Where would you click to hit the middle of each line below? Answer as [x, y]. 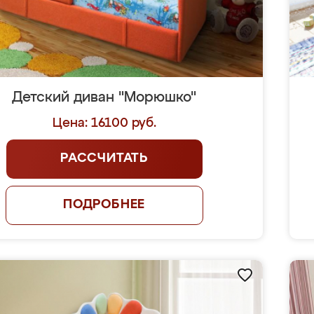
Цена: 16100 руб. [104, 123]
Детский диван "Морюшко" [104, 97]
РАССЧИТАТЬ [104, 158]
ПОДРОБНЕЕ [104, 205]
